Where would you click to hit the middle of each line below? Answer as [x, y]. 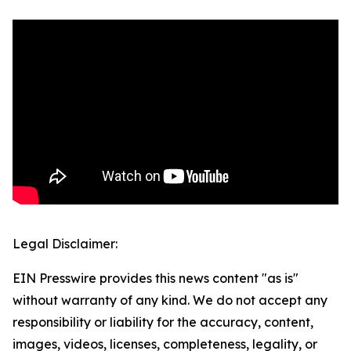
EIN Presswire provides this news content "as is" [156, 279]
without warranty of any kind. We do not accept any [170, 300]
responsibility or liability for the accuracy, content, [163, 322]
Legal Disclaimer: [65, 244]
